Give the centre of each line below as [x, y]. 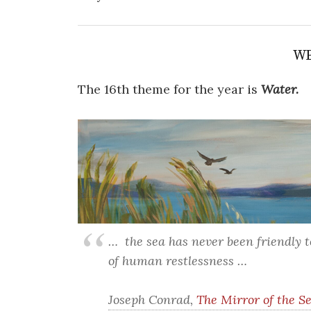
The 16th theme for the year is [169, 89]
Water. [280, 89]
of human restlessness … [178, 260]
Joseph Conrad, [152, 300]
